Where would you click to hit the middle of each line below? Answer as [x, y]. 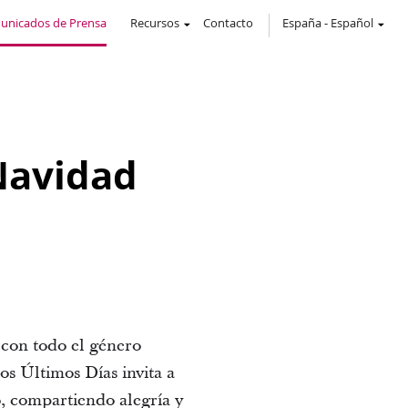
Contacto [228, 23]
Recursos [155, 23]
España [302, 23]
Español [352, 23]
